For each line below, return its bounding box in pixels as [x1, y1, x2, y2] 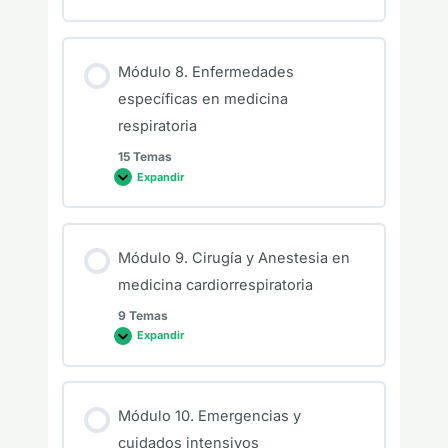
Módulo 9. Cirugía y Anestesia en [117, 248, 350, 267]
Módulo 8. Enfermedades [117, 63, 294, 81]
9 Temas [117, 307, 168, 323]
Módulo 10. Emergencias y [117, 407, 301, 426]
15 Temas [117, 149, 172, 165]
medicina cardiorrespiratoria [117, 275, 313, 294]
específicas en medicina [117, 90, 288, 108]
